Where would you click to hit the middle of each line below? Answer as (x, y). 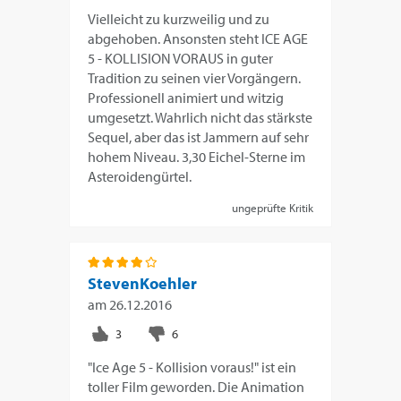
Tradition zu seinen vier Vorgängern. (195, 77)
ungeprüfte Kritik (272, 207)
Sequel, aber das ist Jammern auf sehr (199, 137)
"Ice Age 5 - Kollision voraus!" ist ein (192, 367)
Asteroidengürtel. (140, 176)
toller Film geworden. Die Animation (196, 386)
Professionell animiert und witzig (186, 97)
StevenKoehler (143, 283)
